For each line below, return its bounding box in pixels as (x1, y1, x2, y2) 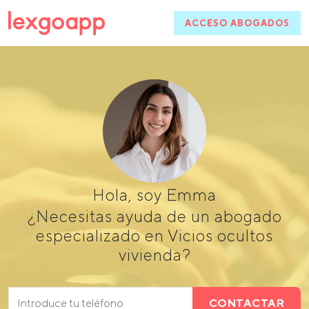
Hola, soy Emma (92, 186, 217, 204)
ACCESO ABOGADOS (185, 18, 290, 28)
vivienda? (118, 246, 191, 264)
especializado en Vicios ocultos (36, 226, 273, 245)
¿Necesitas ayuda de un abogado (27, 207, 282, 226)
